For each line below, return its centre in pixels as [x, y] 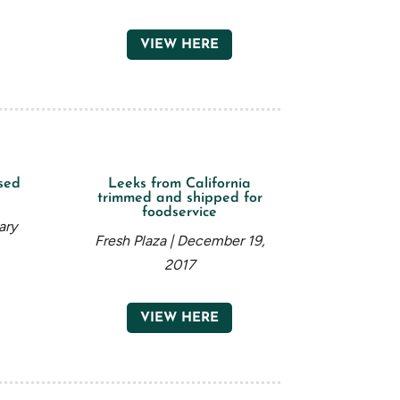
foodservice [180, 212]
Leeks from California [180, 183]
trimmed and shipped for [179, 198]
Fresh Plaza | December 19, [179, 240]
